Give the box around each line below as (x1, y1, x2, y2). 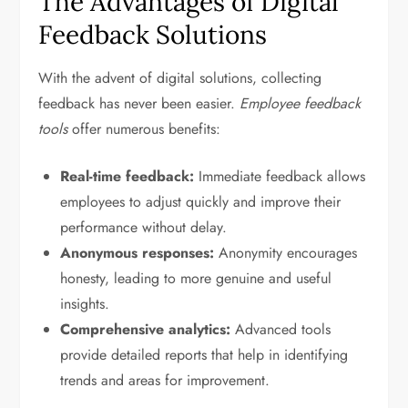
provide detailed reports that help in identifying (60, 344, 349, 365)
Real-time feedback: (60, 166, 195, 187)
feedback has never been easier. (38, 93, 240, 114)
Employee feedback (240, 93, 362, 114)
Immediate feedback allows (194, 166, 366, 187)
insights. (60, 293, 110, 314)
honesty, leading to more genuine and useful (60, 268, 332, 289)
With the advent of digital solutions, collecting (38, 67, 322, 88)
